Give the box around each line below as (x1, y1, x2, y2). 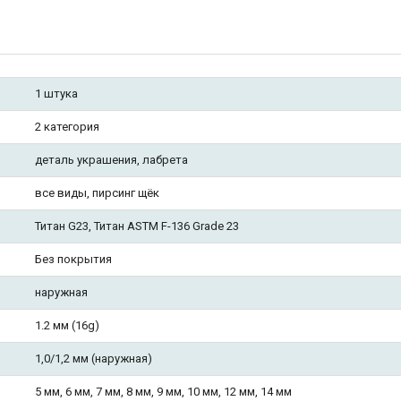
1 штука (35, 86, 78, 100)
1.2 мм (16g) (35, 318, 99, 332)
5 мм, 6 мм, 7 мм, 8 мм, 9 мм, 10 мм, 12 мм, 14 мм (35, 384, 292, 398)
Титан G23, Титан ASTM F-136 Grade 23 (35, 218, 239, 233)
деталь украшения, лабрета (35, 152, 188, 166)
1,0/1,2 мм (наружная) (35, 351, 152, 365)
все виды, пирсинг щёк (35, 185, 159, 200)
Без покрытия (35, 252, 112, 266)
